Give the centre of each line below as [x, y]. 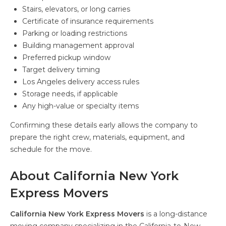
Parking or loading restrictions [75, 33]
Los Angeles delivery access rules [81, 81]
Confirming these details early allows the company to [104, 125]
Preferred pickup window [66, 57]
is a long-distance [176, 214]
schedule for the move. [51, 149]
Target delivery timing [61, 69]
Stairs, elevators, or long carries [76, 9]
